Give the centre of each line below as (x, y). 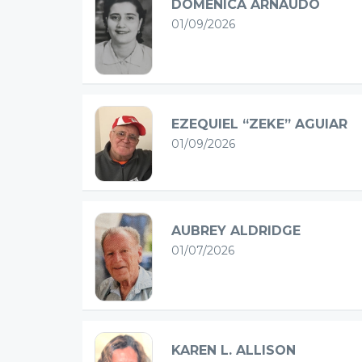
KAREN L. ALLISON (234, 350)
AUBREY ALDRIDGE (236, 230)
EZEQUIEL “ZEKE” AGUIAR (259, 124)
